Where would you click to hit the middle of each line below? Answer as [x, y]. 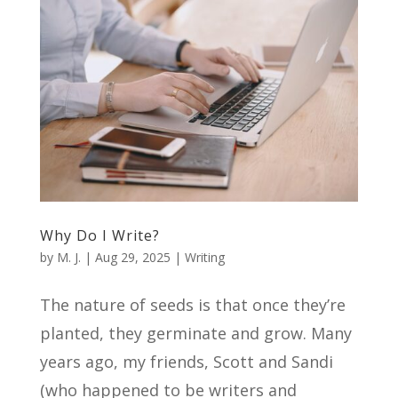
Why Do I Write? [99, 236]
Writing [204, 258]
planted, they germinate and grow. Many [195, 334]
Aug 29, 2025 [132, 258]
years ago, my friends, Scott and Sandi [186, 362]
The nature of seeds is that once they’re [192, 305]
